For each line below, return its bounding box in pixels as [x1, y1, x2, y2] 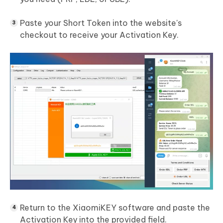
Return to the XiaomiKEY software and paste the [20, 203, 210, 213]
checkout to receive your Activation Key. [20, 30, 179, 40]
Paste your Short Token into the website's [20, 18, 182, 28]
